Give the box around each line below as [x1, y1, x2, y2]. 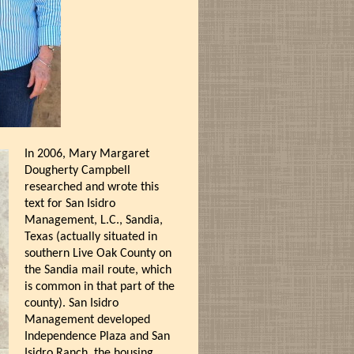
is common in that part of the [24, 281, 175, 293]
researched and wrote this [24, 181, 159, 194]
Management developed [24, 314, 150, 326]
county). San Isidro [24, 297, 119, 310]
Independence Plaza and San [24, 330, 170, 343]
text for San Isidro [24, 198, 115, 210]
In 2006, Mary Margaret [24, 148, 149, 160]
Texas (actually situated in [24, 231, 157, 243]
